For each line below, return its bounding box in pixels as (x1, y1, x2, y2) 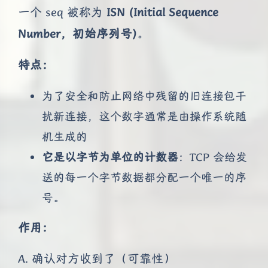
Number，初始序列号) (18, 26, 137, 41)
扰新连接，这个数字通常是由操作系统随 (42, 108, 246, 123)
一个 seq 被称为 (18, 4, 106, 20)
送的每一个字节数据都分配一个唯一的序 (42, 169, 246, 184)
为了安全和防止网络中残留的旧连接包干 (42, 88, 246, 103)
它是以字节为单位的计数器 (42, 149, 178, 164)
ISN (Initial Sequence (106, 4, 218, 20)
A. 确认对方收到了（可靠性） (18, 251, 175, 266)
